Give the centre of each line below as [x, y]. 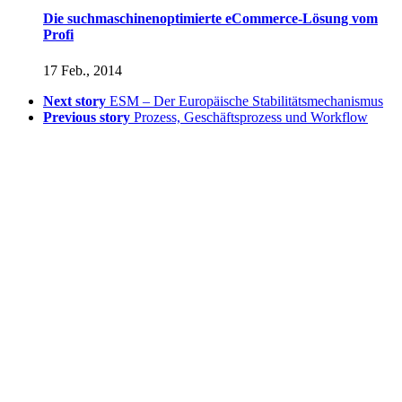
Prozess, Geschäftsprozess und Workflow [251, 117]
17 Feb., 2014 [83, 70]
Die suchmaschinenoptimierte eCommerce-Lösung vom [210, 19]
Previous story [87, 117]
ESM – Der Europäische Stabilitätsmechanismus [246, 100]
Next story [74, 100]
